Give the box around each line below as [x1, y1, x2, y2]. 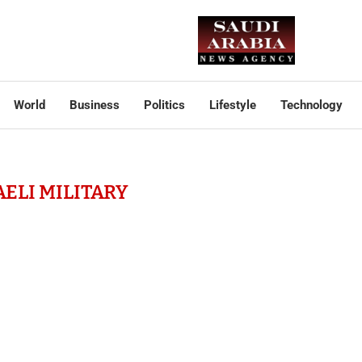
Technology [280, 98, 343, 112]
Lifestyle [208, 98, 256, 112]
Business [69, 98, 120, 112]
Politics [143, 98, 185, 112]
